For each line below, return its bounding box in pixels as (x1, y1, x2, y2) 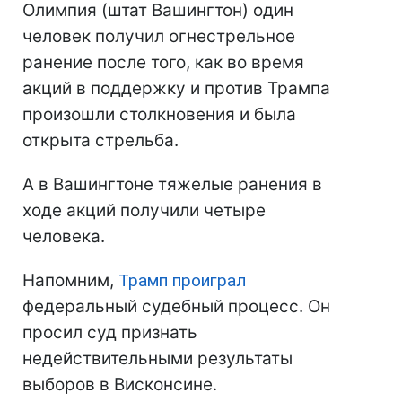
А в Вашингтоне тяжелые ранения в (22, 174, 322, 196)
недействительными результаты (22, 348, 293, 370)
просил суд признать (22, 322, 197, 344)
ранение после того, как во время (22, 52, 304, 74)
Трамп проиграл (118, 270, 246, 292)
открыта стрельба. (22, 130, 179, 152)
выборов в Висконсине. (22, 374, 217, 396)
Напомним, (22, 270, 118, 292)
